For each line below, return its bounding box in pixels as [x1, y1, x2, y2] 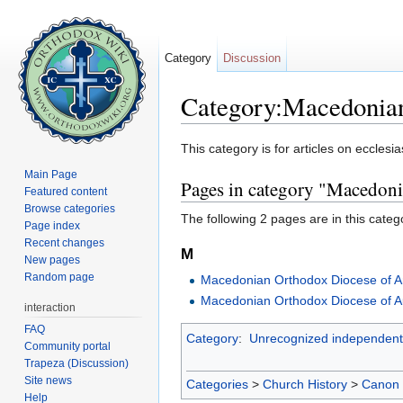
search [300, 123, 338, 139]
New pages [24, 253, 81, 266]
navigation [234, 123, 292, 139]
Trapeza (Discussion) [24, 356, 130, 370]
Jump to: [181, 123, 234, 139]
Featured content [24, 184, 108, 198]
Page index [24, 219, 81, 232]
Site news [24, 373, 73, 387]
